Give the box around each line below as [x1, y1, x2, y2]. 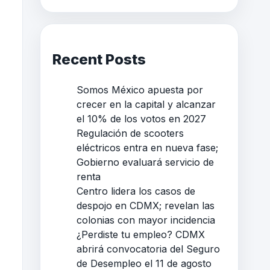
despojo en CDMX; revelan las [77, 199, 215, 212]
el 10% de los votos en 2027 [77, 112, 206, 125]
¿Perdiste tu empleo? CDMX [77, 228, 205, 240]
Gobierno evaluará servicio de [77, 155, 214, 168]
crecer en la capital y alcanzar [77, 98, 216, 110]
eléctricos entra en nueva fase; [77, 141, 218, 154]
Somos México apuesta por [77, 83, 203, 96]
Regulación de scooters [77, 127, 184, 139]
